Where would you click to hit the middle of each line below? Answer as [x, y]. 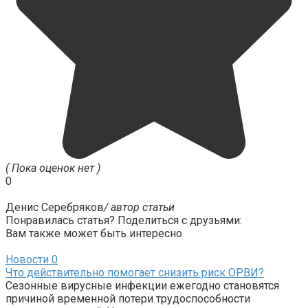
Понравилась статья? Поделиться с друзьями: [124, 220]
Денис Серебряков [55, 207]
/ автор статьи [139, 207]
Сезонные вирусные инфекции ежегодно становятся [142, 285]
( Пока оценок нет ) [53, 168]
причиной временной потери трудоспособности [128, 298]
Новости [27, 259]
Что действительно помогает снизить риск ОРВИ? [135, 272]
